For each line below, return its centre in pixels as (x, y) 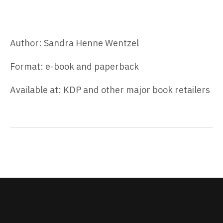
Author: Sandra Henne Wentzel (74, 43)
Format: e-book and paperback (74, 67)
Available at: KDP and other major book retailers (110, 90)
